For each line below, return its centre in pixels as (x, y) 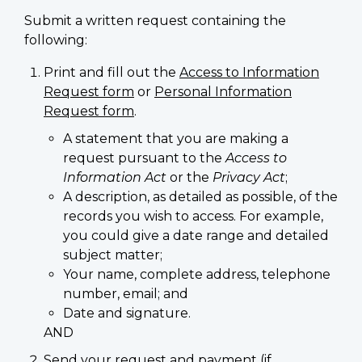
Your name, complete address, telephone (197, 274)
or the (189, 177)
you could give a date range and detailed (196, 235)
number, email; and (126, 293)
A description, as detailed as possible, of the (200, 196)
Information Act (115, 177)
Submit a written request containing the (155, 20)
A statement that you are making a (176, 138)
